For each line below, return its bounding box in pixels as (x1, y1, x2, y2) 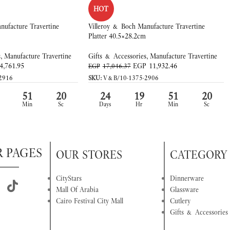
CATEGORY (170, 147, 228, 162)
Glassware (170, 185, 199, 195)
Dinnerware (170, 174, 204, 183)
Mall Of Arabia (55, 185, 99, 195)
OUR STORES (55, 147, 122, 162)
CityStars (55, 174, 82, 183)
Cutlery (170, 196, 191, 206)
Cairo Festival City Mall (55, 196, 123, 206)
